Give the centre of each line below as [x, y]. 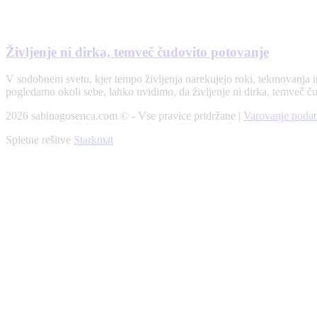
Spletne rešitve [40, 140]
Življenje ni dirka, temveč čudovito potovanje [137, 52]
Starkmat [93, 140]
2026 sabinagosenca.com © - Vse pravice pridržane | [125, 116]
